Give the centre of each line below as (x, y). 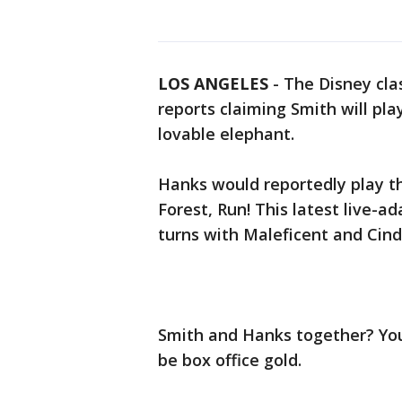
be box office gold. (230, 360)
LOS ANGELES (213, 83)
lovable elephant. (226, 134)
